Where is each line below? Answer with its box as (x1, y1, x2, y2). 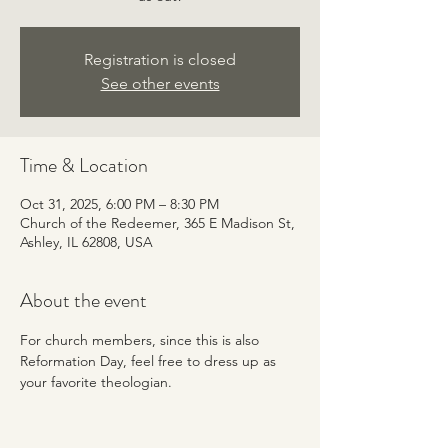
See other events (100, 74, 220, 93)
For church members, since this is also (20, 331, 263, 349)
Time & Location (20, 151, 148, 180)
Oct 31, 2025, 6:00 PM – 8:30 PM (20, 195, 219, 213)
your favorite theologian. (20, 373, 176, 391)
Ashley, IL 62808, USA (20, 233, 153, 251)
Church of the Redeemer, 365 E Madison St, (20, 214, 295, 232)
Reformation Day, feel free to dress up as (20, 352, 280, 370)
